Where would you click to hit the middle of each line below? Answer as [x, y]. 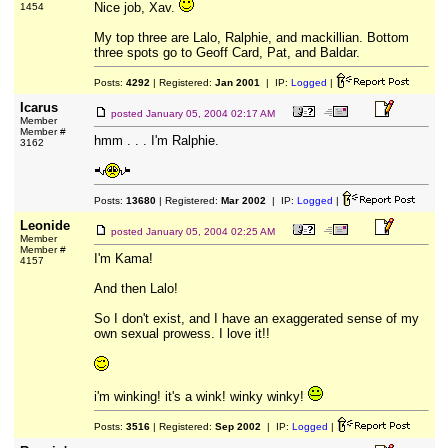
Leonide [44, 225]
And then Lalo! [135, 288]
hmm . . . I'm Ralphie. [156, 140]
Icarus [38, 107]
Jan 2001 [237, 82]
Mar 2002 [243, 200]
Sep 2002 [237, 426]
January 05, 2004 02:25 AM [210, 231]
